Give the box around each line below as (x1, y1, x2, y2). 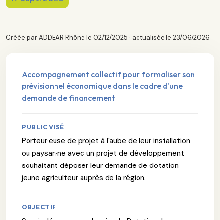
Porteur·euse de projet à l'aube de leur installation (22, 136, 190, 146)
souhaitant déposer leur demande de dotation (22, 161, 179, 171)
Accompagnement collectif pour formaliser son (22, 69, 195, 79)
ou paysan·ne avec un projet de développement (22, 148, 184, 159)
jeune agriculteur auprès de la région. (22, 173, 146, 183)
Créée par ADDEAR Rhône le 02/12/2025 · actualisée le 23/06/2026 (6, 33, 210, 42)
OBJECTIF (22, 202, 57, 211)
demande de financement (22, 92, 115, 103)
